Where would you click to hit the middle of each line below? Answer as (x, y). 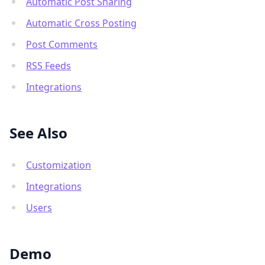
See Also (38, 133)
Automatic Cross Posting (81, 23)
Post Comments (62, 44)
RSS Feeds (49, 66)
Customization (59, 165)
